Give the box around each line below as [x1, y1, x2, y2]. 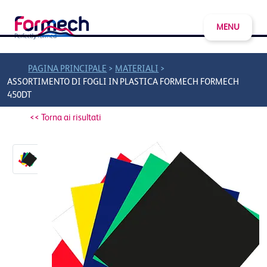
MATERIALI [115, 64, 159, 74]
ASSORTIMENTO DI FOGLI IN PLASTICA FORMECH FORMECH [7, 77, 239, 87]
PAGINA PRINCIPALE [28, 64, 107, 74]
